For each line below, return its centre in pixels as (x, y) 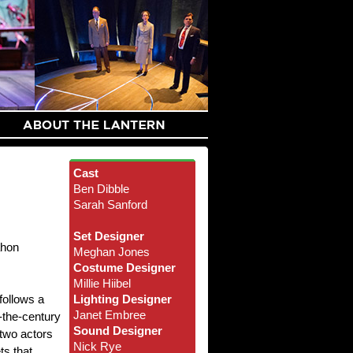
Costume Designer (124, 268)
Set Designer (108, 236)
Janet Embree (109, 315)
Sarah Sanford (110, 204)
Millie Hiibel (102, 283)
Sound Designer (117, 331)
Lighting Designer (122, 299)
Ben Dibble (101, 189)
